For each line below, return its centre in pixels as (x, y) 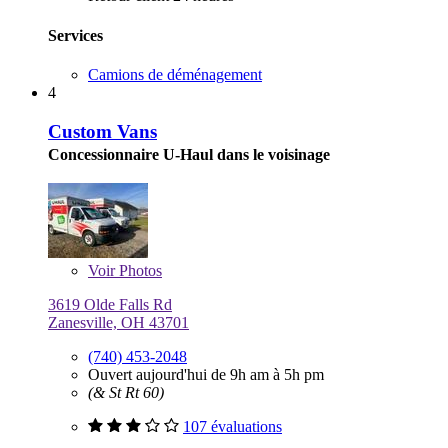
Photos (138, 271)
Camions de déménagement (175, 74)
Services (75, 35)
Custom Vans (102, 131)
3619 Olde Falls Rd (110, 305)
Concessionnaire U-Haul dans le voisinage (189, 154)
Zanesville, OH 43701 (118, 323)
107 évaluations (232, 427)
